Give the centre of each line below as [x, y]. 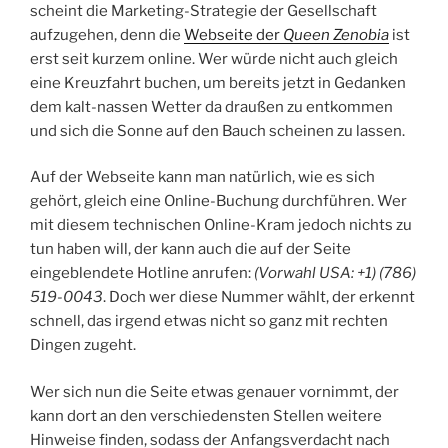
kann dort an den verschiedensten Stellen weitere [206, 415]
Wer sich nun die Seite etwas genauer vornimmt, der [214, 391]
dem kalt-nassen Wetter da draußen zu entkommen [211, 106]
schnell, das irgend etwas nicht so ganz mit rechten [209, 321]
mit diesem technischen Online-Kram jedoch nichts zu [221, 225]
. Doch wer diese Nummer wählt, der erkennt [259, 297]
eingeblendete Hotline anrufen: [142, 273]
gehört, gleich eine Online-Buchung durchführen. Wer [218, 201]
